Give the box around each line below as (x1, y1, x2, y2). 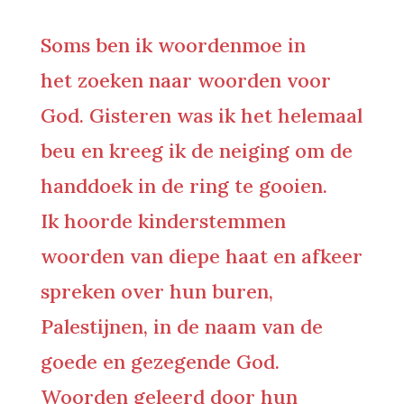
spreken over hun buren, (40, 279, 273, 304)
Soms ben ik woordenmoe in (40, 32, 306, 58)
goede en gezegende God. (40, 349, 280, 374)
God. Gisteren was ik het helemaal (40, 103, 363, 128)
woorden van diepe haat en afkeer (40, 243, 363, 269)
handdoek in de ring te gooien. (40, 173, 327, 198)
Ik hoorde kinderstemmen (40, 208, 286, 234)
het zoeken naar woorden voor (40, 68, 331, 93)
